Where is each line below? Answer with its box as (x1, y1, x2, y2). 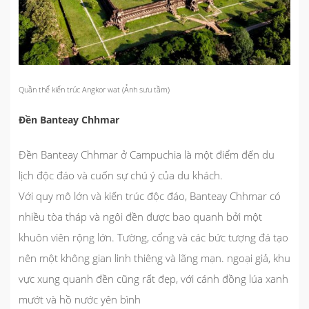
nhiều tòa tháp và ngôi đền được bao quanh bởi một (19, 209, 262, 223)
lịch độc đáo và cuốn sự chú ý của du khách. (19, 168, 223, 182)
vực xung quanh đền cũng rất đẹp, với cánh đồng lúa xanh (19, 271, 288, 286)
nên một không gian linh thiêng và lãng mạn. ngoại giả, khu (19, 250, 290, 265)
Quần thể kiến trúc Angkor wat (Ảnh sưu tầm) (19, 83, 170, 94)
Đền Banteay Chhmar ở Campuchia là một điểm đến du (19, 147, 275, 161)
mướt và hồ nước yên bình (19, 292, 141, 306)
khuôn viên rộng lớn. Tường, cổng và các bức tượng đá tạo (19, 230, 288, 244)
